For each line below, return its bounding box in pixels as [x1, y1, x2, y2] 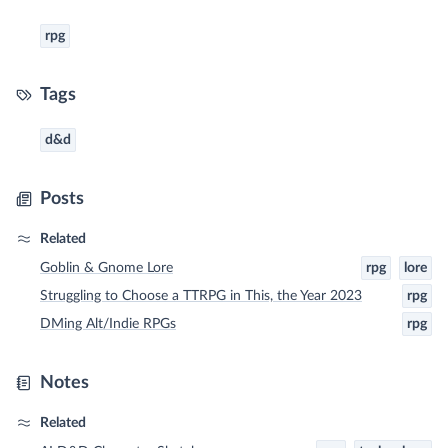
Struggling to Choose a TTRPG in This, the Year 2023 [40, 289, 362, 304]
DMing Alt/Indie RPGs [40, 317, 176, 332]
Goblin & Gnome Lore [40, 261, 173, 276]
